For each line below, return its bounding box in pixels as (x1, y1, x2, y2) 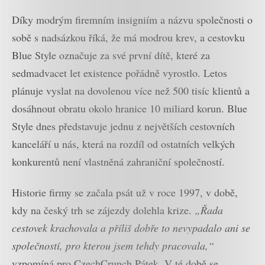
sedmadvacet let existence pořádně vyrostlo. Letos (12, 65, 227, 80)
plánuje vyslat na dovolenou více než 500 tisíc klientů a (12, 83, 250, 98)
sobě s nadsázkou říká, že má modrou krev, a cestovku (12, 30, 245, 44)
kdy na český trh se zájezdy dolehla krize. (12, 203, 195, 218)
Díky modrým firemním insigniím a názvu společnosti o (12, 12, 253, 27)
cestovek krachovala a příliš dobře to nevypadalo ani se (12, 221, 250, 235)
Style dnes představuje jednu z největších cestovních (12, 118, 235, 133)
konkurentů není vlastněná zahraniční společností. (12, 154, 225, 169)
